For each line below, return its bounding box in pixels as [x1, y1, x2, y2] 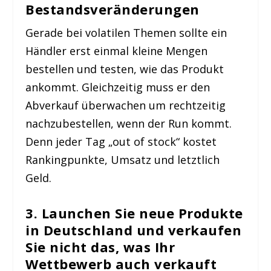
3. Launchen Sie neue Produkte [25, 204, 243, 223]
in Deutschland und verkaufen [25, 221, 242, 240]
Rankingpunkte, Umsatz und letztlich [25, 152, 220, 168]
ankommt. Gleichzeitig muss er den [25, 80, 211, 95]
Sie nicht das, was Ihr [25, 238, 175, 256]
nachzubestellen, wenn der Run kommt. [25, 116, 232, 131]
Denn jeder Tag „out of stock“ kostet [25, 134, 217, 149]
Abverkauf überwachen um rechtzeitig [25, 98, 226, 113]
